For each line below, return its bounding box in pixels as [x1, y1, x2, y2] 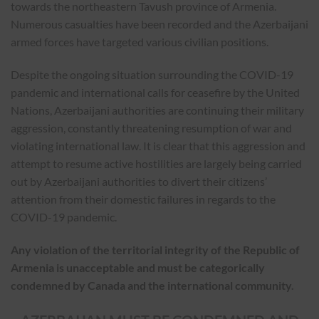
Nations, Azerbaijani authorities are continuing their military [11, 103, 304, 117]
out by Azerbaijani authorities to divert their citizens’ [11, 174, 267, 189]
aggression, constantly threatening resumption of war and [11, 121, 292, 135]
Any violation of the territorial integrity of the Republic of [11, 243, 300, 257]
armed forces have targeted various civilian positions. [11, 35, 268, 49]
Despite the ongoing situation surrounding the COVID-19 [11, 68, 293, 82]
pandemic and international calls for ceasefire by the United [11, 85, 300, 100]
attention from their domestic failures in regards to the [11, 192, 276, 206]
